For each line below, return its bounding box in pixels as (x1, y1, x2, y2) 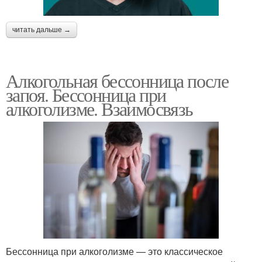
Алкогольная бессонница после (6, 67, 229, 93)
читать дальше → (12, 25, 71, 34)
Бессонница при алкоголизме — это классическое (6, 244, 223, 258)
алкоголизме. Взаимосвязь (6, 95, 193, 121)
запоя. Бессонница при (6, 81, 166, 107)
